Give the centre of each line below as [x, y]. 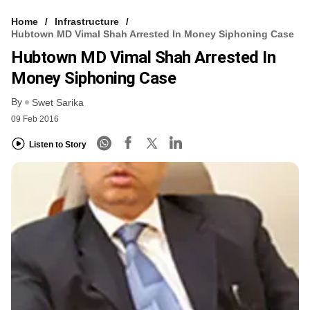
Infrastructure [87, 21]
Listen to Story [58, 144]
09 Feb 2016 [35, 119]
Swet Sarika [58, 103]
